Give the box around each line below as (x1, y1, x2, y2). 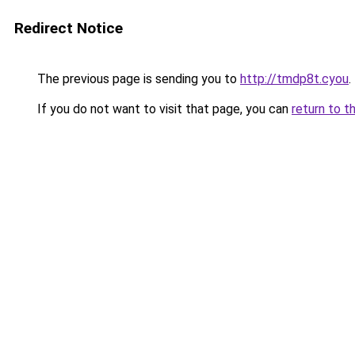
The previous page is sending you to (34, 71, 240, 86)
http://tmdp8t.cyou (240, 71, 349, 86)
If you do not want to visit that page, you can (34, 101, 292, 116)
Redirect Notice (14, 19, 123, 37)
